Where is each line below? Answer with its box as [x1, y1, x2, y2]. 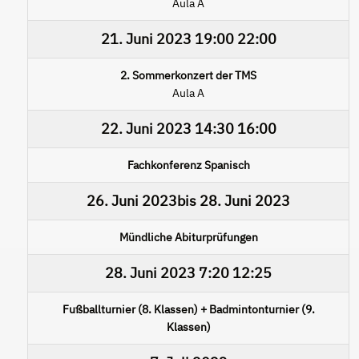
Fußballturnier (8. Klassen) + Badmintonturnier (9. [62, 301, 315, 317]
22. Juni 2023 [100, 119, 192, 138]
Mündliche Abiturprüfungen [119, 229, 258, 244]
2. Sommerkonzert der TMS [120, 67, 256, 83]
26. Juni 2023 [87, 191, 177, 210]
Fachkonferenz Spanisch [127, 157, 250, 172]
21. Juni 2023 [100, 29, 192, 48]
